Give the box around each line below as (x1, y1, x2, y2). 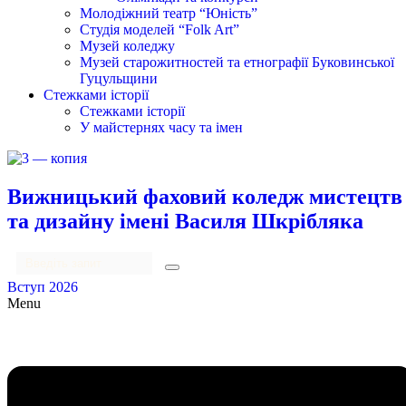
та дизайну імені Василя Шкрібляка (7, 208, 363, 233)
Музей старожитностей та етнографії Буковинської (80, 54, 394, 70)
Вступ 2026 (7, 278, 78, 295)
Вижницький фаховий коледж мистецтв (7, 184, 402, 208)
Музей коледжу (80, 38, 175, 53)
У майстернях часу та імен (80, 120, 243, 135)
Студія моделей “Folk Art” (80, 22, 239, 37)
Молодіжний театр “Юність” (80, 5, 257, 21)
